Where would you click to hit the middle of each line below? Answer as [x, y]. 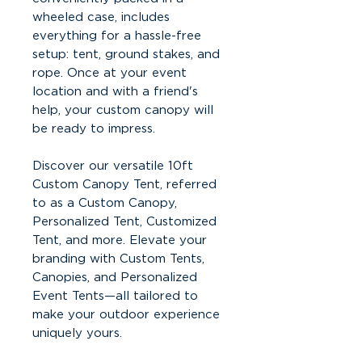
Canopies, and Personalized [115, 277]
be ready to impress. [94, 128]
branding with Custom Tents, [118, 259]
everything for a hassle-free [117, 36]
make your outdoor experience [126, 314]
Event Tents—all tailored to [115, 296]
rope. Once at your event [109, 73]
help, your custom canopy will [123, 110]
